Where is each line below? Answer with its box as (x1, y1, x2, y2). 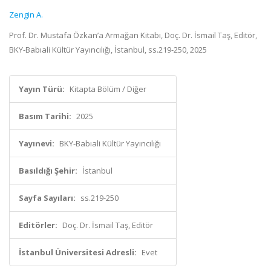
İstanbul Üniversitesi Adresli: (19, 247, 137, 258)
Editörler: (19, 220, 57, 230)
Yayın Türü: (19, 83, 65, 94)
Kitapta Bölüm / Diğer (70, 83, 146, 94)
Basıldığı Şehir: (19, 165, 77, 176)
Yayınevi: (19, 138, 54, 149)
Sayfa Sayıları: (19, 192, 76, 203)
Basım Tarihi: (19, 111, 71, 122)
